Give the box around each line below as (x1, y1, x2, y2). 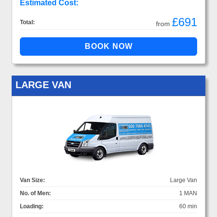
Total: (20, 18, 35, 26)
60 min (179, 202, 197, 210)
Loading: (20, 202, 44, 210)
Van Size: (20, 176, 45, 184)
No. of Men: (20, 189, 51, 197)
